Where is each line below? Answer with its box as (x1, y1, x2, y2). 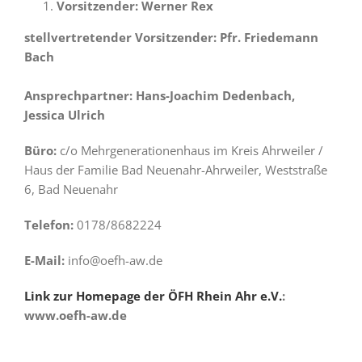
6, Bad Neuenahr (24, 181, 118, 197)
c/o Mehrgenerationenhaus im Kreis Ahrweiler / (57, 142, 323, 158)
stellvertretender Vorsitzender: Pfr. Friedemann (24, 29, 318, 45)
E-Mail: (24, 252, 65, 268)
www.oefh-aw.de (24, 307, 127, 323)
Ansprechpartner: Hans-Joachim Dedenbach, (24, 87, 295, 103)
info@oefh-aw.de (65, 252, 162, 268)
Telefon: (24, 217, 74, 233)
